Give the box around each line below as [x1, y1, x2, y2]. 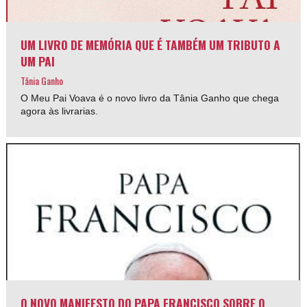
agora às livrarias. [21, 105, 99, 116]
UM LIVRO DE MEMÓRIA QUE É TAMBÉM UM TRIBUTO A [21, 35, 281, 53]
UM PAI [21, 51, 56, 70]
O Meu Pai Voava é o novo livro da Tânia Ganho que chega [21, 92, 280, 103]
